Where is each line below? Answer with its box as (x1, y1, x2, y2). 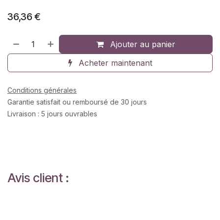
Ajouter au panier (108, 39, 176, 50)
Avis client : (7, 170, 69, 186)
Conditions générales (7, 86, 77, 95)
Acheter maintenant (76, 58, 152, 68)
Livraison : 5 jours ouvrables (7, 110, 97, 118)
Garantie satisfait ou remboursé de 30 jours (7, 98, 147, 107)
